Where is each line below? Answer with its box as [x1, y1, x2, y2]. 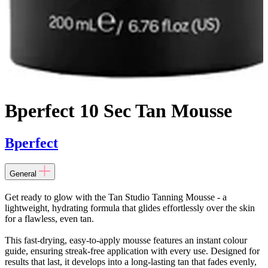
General [10, 169, 36, 178]
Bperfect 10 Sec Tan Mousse [5, 100, 232, 122]
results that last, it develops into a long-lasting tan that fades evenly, [5, 256, 257, 267]
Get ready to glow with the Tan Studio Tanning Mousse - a [5, 191, 227, 202]
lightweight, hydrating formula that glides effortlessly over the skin [5, 202, 255, 213]
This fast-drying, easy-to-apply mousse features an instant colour [5, 234, 247, 245]
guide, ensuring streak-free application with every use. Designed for [5, 245, 260, 256]
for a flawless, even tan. [5, 213, 94, 224]
